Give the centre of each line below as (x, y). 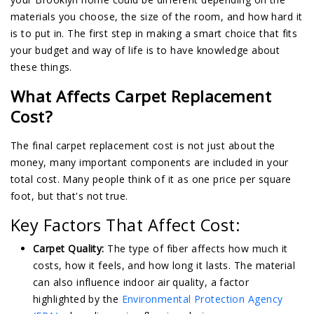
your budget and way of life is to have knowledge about (145, 50)
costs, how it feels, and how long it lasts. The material (164, 266)
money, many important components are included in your (150, 163)
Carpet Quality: (69, 249)
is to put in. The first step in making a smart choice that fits (154, 34)
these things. (41, 67)
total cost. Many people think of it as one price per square (151, 179)
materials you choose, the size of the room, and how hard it (157, 17)
